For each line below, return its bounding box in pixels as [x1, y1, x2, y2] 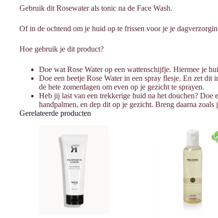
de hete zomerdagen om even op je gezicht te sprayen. [39, 82, 204, 91]
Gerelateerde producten [19, 109, 91, 117]
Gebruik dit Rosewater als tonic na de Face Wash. [19, 3, 172, 12]
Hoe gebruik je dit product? [19, 44, 104, 53]
